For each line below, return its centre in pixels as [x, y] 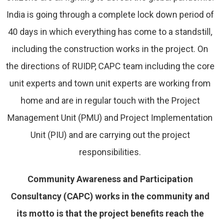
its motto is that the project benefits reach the [110, 213]
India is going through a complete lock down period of [110, 14]
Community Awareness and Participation [110, 179]
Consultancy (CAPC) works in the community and [110, 196]
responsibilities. [110, 152]
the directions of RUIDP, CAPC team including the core [110, 66]
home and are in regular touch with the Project [110, 100]
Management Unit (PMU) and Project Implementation [110, 117]
